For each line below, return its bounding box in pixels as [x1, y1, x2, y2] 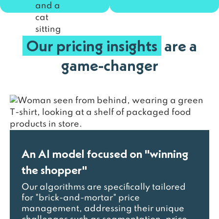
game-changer [61, 55, 158, 75]
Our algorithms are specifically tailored [22, 183, 186, 192]
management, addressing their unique [22, 204, 184, 213]
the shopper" [22, 162, 87, 177]
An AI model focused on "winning [22, 146, 188, 161]
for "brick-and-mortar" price [22, 194, 140, 202]
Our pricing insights [26, 36, 157, 56]
